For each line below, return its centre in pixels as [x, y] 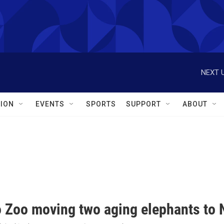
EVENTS [50, 104]
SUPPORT [143, 104]
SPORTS [101, 104]
